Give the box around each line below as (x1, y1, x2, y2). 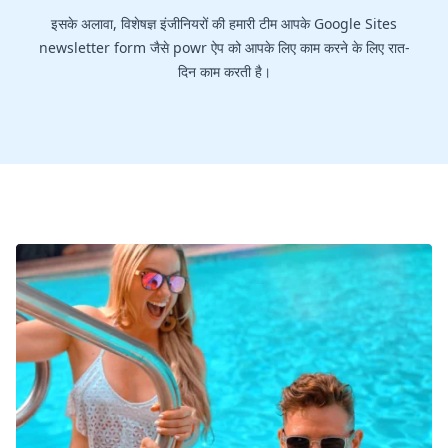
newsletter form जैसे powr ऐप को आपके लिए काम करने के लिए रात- (38, 38, 410, 58)
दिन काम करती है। (177, 62, 271, 82)
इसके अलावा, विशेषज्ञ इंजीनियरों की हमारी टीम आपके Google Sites (51, 14, 397, 34)
